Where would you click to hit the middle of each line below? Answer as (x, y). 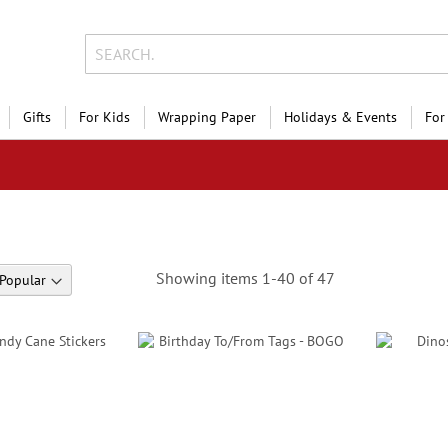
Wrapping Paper (207, 117)
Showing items (208, 278)
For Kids (104, 117)
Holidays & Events (340, 117)
